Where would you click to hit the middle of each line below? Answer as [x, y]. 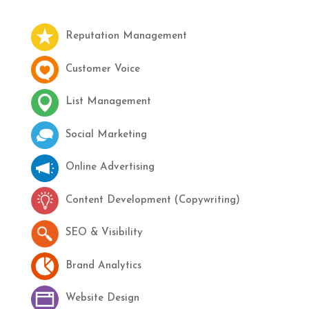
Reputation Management [126, 37]
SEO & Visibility [104, 233]
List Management [108, 102]
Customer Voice [102, 69]
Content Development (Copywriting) [152, 200]
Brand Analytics [103, 266]
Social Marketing [106, 134]
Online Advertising [110, 168]
